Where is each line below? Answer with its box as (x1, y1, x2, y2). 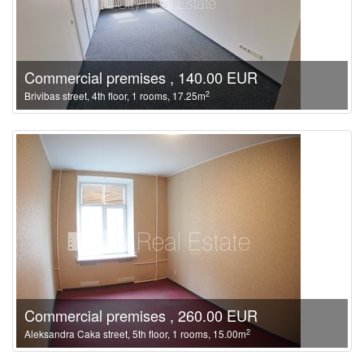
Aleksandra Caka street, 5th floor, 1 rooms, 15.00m (24, 327, 246, 340)
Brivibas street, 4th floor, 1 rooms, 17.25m (24, 89, 206, 102)
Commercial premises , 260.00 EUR (24, 305, 258, 326)
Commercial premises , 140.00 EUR (24, 67, 258, 88)
